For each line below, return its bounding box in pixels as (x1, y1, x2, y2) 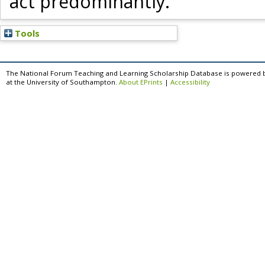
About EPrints (119, 77, 163, 87)
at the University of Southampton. (6, 77, 119, 87)
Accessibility (170, 77, 210, 87)
